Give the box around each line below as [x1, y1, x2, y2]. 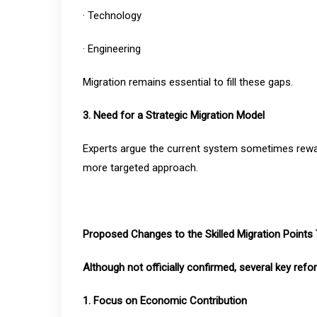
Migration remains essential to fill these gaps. [83, 76, 293, 88]
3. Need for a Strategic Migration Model [83, 109, 265, 122]
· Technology [83, 9, 142, 22]
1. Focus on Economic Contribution [83, 294, 247, 307]
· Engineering [83, 42, 141, 55]
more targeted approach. [83, 161, 198, 174]
